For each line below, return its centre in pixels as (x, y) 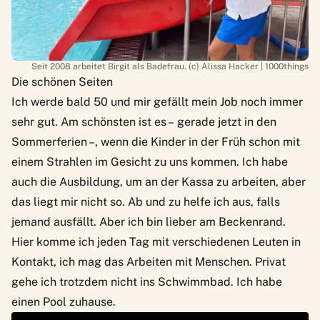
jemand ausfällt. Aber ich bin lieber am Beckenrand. (149, 222)
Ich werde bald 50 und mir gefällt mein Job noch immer (157, 102)
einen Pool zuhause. (64, 302)
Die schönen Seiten (64, 82)
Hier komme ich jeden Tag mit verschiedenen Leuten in (156, 242)
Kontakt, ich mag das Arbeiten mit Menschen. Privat (149, 262)
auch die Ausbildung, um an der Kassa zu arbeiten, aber (159, 182)
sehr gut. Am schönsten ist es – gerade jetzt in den (144, 122)
